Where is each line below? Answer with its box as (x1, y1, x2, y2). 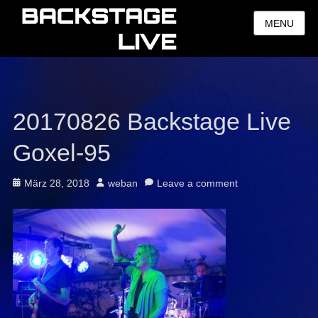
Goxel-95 (12, 139, 111, 166)
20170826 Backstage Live (12, 108, 291, 135)
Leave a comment (156, 177, 238, 189)
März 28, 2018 (23, 177, 89, 189)
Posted (11, 177, 43, 188)
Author (95, 177, 126, 188)
